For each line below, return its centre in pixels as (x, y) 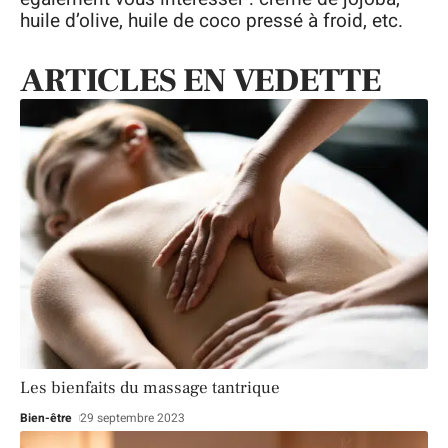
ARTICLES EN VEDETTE (200, 81)
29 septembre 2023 (133, 417)
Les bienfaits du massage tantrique (150, 387)
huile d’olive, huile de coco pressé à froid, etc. (211, 21)
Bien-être (46, 417)
